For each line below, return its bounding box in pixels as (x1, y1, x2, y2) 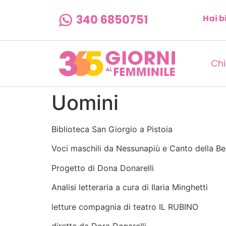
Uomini (51, 90, 119, 115)
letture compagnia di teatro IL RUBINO (51, 201, 198, 212)
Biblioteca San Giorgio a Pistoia (51, 124, 173, 134)
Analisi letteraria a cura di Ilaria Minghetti (51, 182, 208, 193)
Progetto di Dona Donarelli (51, 162, 154, 173)
